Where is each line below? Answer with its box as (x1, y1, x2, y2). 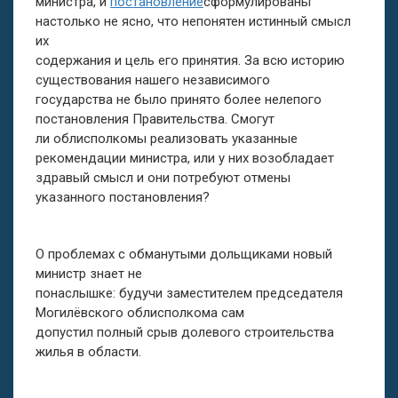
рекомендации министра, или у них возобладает (36, 150, 334, 166)
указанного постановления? (36, 189, 210, 205)
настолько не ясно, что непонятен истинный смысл (36, 13, 351, 29)
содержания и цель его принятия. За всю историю (36, 52, 345, 68)
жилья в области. (36, 344, 141, 360)
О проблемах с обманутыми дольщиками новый (36, 246, 332, 262)
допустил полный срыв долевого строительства (36, 324, 334, 340)
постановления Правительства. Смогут (36, 111, 275, 127)
